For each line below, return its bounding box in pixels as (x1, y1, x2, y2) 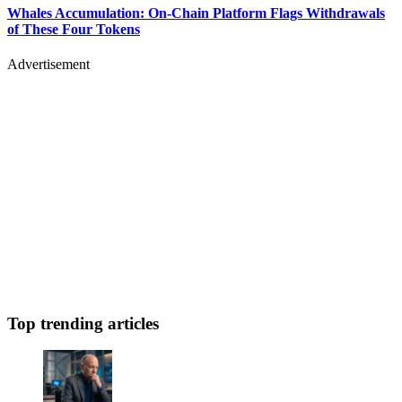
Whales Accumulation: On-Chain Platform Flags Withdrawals (7, 4, 385, 21)
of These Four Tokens (7, 21, 140, 37)
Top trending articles (7, 313, 159, 333)
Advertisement (7, 56, 90, 72)
